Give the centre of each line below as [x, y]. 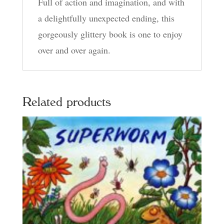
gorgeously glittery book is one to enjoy [110, 34]
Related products [66, 102]
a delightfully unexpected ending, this [106, 18]
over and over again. [74, 50]
